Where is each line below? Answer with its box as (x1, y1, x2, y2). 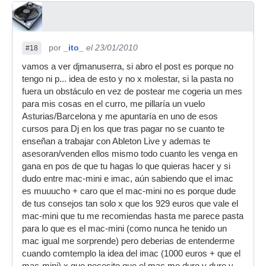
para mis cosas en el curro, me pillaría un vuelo (22, 99, 205, 109)
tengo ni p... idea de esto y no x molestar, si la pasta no (22, 74, 233, 84)
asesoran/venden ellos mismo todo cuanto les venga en (22, 149, 237, 159)
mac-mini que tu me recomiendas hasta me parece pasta (22, 211, 243, 221)
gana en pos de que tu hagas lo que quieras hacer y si (22, 161, 230, 171)
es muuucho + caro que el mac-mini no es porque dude (22, 186, 236, 196)
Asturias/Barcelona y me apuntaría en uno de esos (22, 112, 218, 121)
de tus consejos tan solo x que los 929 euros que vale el (22, 199, 238, 208)
